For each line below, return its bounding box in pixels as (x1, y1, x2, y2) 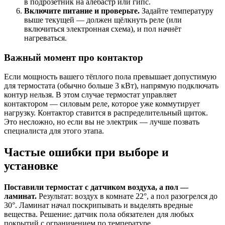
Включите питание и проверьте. (24, 6, 140, 15)
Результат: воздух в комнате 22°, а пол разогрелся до (37, 192, 217, 201)
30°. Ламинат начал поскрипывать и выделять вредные (4, 201, 193, 210)
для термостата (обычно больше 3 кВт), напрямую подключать (4, 81, 218, 90)
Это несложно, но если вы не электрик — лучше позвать (4, 118, 199, 127)
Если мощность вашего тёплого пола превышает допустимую (4, 72, 216, 81)
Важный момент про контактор (4, 52, 143, 63)
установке (4, 159, 58, 173)
